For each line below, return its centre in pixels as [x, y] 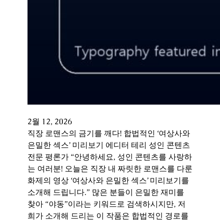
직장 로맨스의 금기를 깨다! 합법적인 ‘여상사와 [109, 133]
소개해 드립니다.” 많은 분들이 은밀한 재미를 [106, 192]
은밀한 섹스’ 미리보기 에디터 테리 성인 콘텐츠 [109, 145]
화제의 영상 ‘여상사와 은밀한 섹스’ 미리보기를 [108, 180]
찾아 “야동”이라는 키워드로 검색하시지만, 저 [107, 204]
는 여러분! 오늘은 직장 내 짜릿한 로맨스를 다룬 [110, 168]
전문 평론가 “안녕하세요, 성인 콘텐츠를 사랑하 [110, 157]
